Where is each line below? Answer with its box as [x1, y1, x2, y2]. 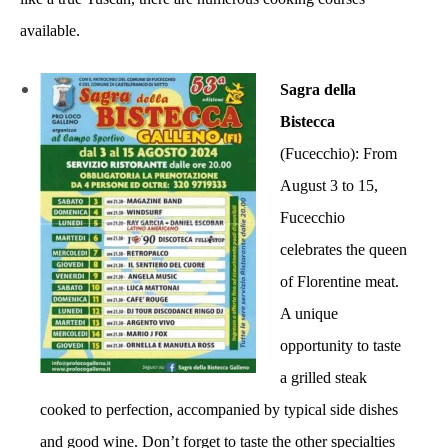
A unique [280, 304, 338, 322]
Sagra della [280, 80, 356, 98]
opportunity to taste [280, 336, 401, 354]
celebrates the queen [280, 240, 407, 258]
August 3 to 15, [280, 176, 378, 194]
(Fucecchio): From [280, 144, 397, 162]
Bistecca [280, 112, 335, 130]
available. [20, 21, 80, 39]
